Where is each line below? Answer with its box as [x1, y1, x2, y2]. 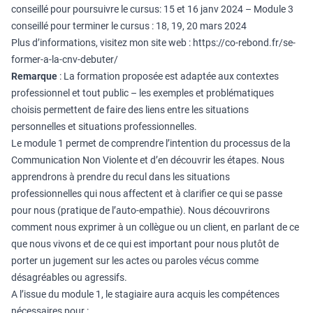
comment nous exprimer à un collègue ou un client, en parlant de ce [11, 221, 299, 233]
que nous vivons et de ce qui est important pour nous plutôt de [11, 238, 279, 249]
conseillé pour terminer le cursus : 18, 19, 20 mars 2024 [11, 20, 247, 31]
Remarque [11, 71, 57, 82]
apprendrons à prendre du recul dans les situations [11, 171, 230, 182]
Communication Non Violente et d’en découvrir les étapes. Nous [11, 154, 284, 166]
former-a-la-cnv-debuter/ [11, 54, 118, 65]
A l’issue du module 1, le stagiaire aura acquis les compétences [11, 289, 279, 300]
